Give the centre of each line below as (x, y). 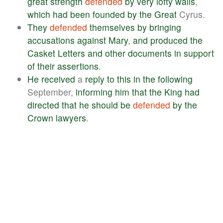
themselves (112, 27)
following (175, 79)
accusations (51, 40)
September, (52, 92)
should (105, 105)
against (92, 40)
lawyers (71, 117)
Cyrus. (191, 14)
